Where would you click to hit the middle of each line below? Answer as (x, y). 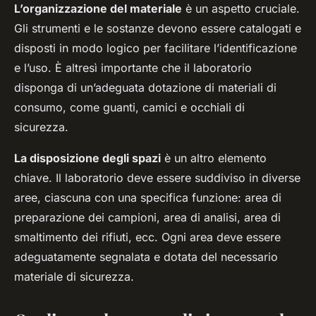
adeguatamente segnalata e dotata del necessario (146, 257)
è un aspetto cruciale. (241, 9)
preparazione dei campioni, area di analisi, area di (147, 218)
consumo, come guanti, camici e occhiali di (129, 108)
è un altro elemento (214, 158)
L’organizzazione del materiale (98, 9)
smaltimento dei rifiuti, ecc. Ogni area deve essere (147, 237)
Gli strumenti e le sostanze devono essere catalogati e (158, 29)
